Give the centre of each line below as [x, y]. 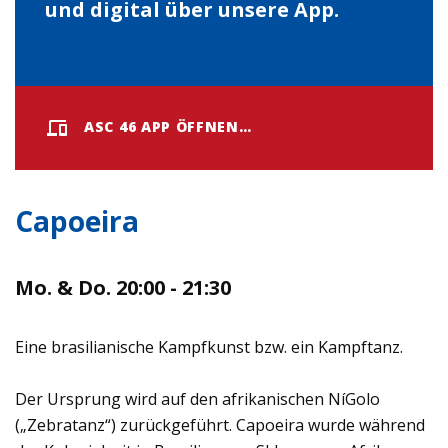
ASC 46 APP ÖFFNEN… [168, 126]
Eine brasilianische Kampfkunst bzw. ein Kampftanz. [209, 346]
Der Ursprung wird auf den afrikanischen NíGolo [197, 398]
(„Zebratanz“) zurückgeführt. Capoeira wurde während [220, 424]
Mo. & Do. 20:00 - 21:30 [123, 287]
